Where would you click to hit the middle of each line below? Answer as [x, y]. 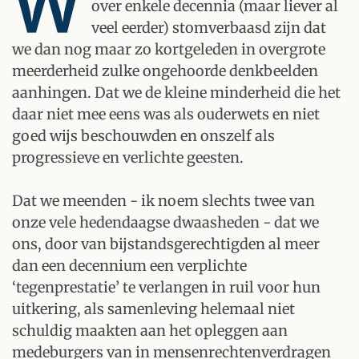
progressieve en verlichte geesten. [128, 157]
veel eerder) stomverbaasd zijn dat [209, 28]
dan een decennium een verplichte [129, 266]
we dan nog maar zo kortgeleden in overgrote [169, 49]
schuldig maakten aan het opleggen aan [150, 331]
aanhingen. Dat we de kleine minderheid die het [176, 93]
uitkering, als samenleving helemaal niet [153, 309]
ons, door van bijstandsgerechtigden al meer [166, 244]
